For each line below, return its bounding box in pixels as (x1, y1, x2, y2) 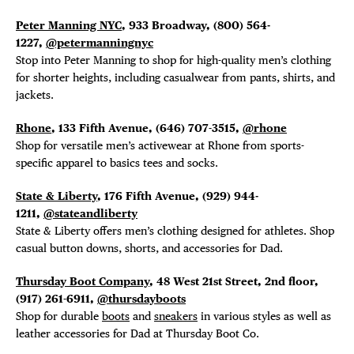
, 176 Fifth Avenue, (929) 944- (97, 189, 258, 203)
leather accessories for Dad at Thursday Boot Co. (16, 326, 259, 341)
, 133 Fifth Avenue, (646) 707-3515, (51, 121, 243, 135)
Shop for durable (16, 309, 102, 323)
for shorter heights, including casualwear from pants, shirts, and (16, 70, 335, 85)
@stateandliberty (43, 206, 137, 220)
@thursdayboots (97, 292, 186, 306)
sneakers (154, 309, 198, 323)
